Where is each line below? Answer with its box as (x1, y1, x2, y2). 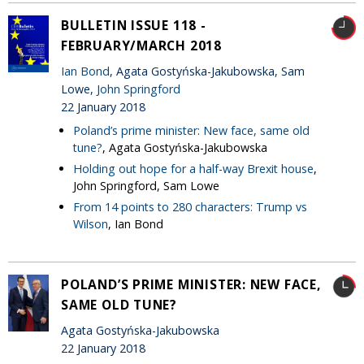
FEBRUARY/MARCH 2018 (61, 36, 222, 54)
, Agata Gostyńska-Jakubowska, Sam (110, 63, 305, 79)
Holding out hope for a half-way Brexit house (73, 160, 314, 176)
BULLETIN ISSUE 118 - (61, 15, 206, 34)
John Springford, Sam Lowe (73, 177, 219, 193)
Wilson (73, 215, 108, 232)
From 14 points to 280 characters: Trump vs (73, 198, 307, 214)
